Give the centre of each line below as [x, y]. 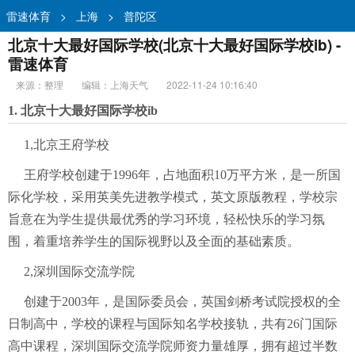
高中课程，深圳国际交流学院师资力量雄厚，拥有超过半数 [173, 346]
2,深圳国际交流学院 [79, 271]
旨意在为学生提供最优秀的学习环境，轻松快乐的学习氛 [166, 219]
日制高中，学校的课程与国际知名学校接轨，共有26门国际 [173, 324]
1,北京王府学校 [67, 145]
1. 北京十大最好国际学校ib [83, 111]
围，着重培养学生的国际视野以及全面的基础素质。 [154, 241]
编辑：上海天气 [115, 84]
